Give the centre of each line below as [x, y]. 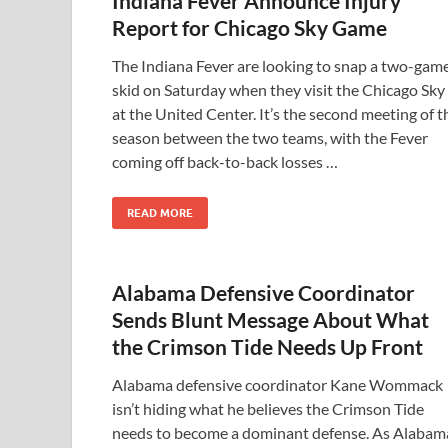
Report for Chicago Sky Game [249, 27]
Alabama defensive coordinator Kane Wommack [277, 384]
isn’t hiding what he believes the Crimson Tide [268, 408]
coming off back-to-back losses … [225, 161]
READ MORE [160, 213]
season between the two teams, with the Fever [270, 137]
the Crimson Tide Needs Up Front [267, 346]
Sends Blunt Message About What [270, 319]
